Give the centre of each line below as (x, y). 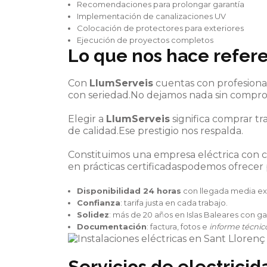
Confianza (99, 203)
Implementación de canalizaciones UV (151, 16)
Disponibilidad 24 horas (129, 191)
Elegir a (87, 119)
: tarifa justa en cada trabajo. (174, 203)
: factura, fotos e (178, 226)
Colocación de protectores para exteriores (160, 28)
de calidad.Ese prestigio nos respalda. (156, 131)
